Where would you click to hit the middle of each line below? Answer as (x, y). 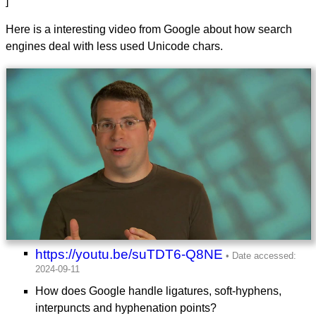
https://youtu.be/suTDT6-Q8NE (129, 254)
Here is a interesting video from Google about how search (149, 29)
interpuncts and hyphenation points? (126, 308)
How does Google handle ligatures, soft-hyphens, (158, 291)
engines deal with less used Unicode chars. (114, 46)
